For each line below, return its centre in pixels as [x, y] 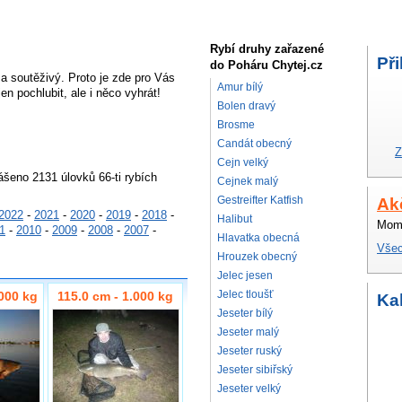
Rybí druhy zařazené [267, 49]
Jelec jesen [245, 275]
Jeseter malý [248, 332]
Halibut [235, 219]
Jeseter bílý [245, 313]
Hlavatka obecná [258, 238]
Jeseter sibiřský [255, 370]
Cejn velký [243, 162]
